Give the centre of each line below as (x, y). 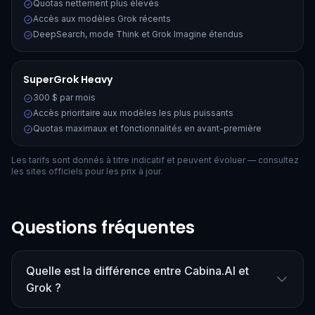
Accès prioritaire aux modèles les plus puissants (133, 113)
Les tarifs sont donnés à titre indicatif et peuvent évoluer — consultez (155, 160)
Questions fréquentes (103, 227)
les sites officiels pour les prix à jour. (87, 171)
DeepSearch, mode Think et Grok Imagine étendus (138, 34)
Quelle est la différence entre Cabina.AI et (137, 271)
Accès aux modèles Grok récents (102, 19)
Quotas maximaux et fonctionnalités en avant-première (147, 128)
